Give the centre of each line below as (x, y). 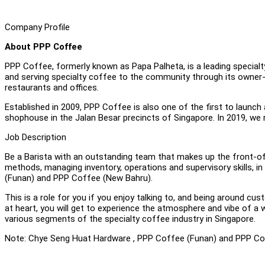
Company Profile (37, 27)
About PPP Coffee (43, 46)
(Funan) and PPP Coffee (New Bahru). (80, 178)
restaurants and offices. (52, 87)
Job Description (35, 137)
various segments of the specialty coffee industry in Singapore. (130, 219)
